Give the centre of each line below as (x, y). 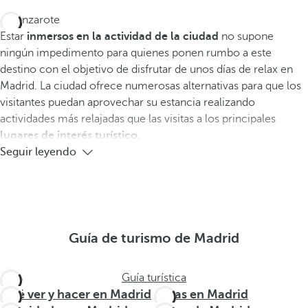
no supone (246, 36)
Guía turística (154, 278)
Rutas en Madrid (201, 294)
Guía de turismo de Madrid (154, 238)
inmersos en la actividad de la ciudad (121, 36)
